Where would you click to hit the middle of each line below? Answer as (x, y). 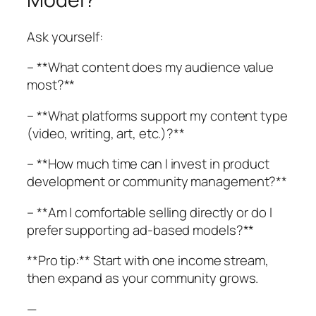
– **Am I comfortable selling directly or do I (150, 212)
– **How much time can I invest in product (148, 164)
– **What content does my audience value (151, 67)
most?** (51, 85)
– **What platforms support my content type (157, 115)
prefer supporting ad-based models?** (141, 230)
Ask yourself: (65, 36)
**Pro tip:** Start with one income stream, (148, 261)
